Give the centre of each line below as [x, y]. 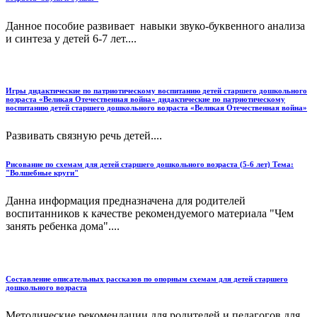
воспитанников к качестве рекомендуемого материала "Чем [150, 214]
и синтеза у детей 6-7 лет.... [71, 38]
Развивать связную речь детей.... [84, 136]
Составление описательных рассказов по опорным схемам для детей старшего [147, 279]
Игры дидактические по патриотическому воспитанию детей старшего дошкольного [156, 91]
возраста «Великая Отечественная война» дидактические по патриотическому [145, 99]
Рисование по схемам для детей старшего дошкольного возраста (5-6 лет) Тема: [150, 165]
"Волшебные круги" [42, 173]
